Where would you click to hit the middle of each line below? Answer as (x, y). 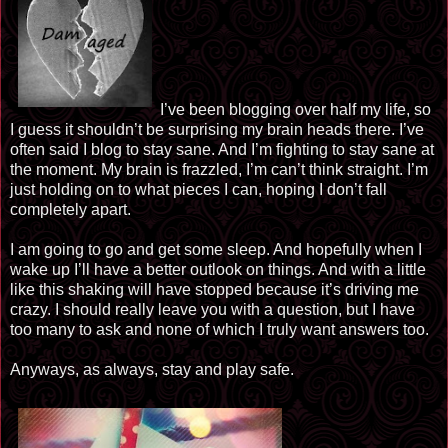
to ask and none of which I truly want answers (239, 329)
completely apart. (70, 209)
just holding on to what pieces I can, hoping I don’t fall (198, 189)
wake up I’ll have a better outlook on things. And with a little (218, 269)
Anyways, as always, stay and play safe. (152, 369)
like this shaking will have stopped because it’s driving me (214, 289)
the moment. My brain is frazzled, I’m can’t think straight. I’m (219, 169)
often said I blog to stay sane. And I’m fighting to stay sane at (222, 149)
